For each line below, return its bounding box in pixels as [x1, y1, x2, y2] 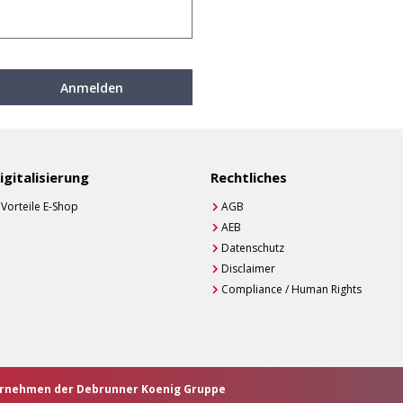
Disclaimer [221, 261, 275, 277]
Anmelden [59, 78, 123, 96]
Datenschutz [221, 240, 284, 256]
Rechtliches [210, 168, 287, 187]
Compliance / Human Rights [221, 282, 362, 298]
